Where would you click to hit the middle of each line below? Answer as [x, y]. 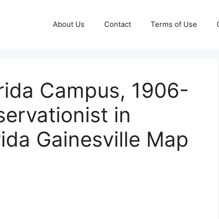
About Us [69, 24]
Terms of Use [174, 24]
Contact [118, 24]
